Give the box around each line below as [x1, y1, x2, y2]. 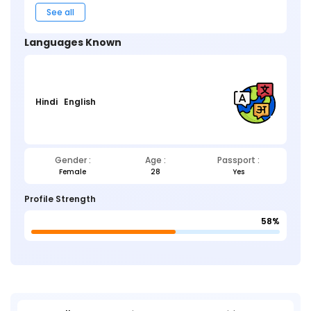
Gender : [54, 154, 91, 167]
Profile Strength [24, 193, 96, 205]
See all [47, 6, 74, 18]
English [64, 95, 96, 108]
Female [59, 167, 86, 178]
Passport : [217, 154, 260, 167]
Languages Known [24, 35, 121, 49]
